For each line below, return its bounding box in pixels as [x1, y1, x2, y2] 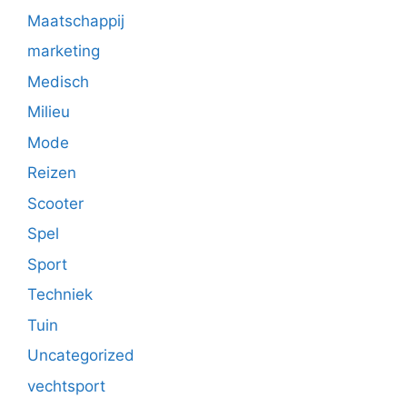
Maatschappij [27, 11, 124, 30]
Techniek [27, 285, 93, 303]
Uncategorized [27, 346, 134, 364]
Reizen [27, 164, 76, 182]
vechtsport [27, 376, 105, 395]
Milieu [27, 103, 70, 121]
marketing [27, 42, 100, 60]
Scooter [27, 194, 84, 213]
